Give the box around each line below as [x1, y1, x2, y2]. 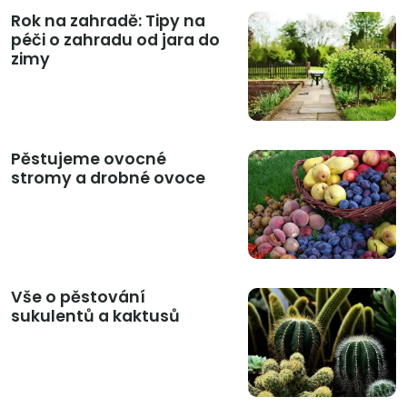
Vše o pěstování [11, 286, 145, 309]
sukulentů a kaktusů [11, 305, 180, 328]
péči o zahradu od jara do [11, 29, 220, 52]
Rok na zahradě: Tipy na [11, 10, 205, 33]
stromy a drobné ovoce [11, 167, 205, 190]
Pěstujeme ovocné [11, 148, 166, 171]
